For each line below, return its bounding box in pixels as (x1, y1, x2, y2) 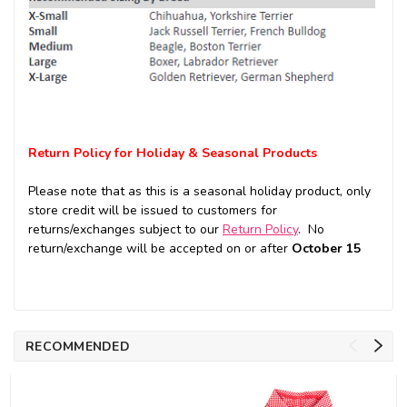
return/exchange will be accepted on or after (28, 240, 292, 258)
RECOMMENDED (25, 338, 130, 356)
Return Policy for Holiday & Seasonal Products (28, 144, 317, 163)
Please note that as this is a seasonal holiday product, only (28, 183, 371, 201)
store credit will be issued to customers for (28, 202, 277, 220)
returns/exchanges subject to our (28, 221, 223, 239)
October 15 (292, 240, 361, 258)
